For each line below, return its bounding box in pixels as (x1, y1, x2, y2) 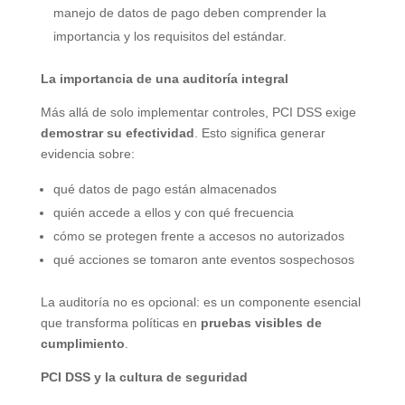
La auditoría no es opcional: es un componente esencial (40, 294, 361, 309)
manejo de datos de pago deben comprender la (52, 5, 326, 20)
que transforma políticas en (40, 315, 201, 330)
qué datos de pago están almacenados (52, 181, 277, 196)
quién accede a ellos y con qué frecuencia (52, 204, 294, 220)
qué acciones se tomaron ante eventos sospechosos (52, 251, 354, 267)
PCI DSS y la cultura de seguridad (40, 369, 248, 384)
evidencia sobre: (40, 146, 135, 161)
